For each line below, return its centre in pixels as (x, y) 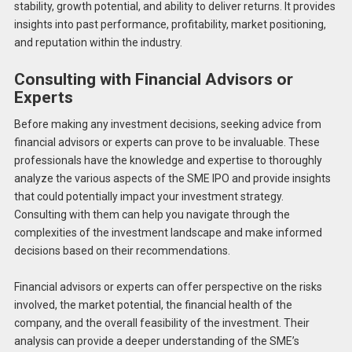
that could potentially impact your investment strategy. (148, 196)
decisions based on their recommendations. (122, 250)
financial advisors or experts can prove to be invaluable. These (167, 142)
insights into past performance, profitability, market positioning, (170, 25)
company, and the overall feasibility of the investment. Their (161, 323)
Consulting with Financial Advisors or (153, 80)
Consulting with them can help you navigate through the (152, 214)
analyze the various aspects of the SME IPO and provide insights (172, 178)
